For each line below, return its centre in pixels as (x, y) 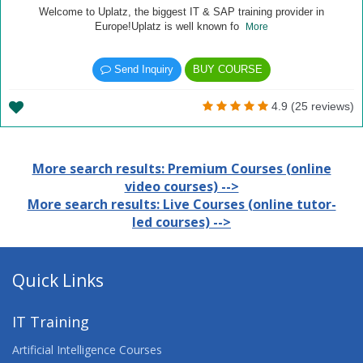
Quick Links (58, 280)
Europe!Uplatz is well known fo (170, 26)
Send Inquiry (142, 69)
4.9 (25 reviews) (311, 106)
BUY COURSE (228, 69)
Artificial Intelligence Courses (87, 350)
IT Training (51, 322)
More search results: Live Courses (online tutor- (181, 204)
